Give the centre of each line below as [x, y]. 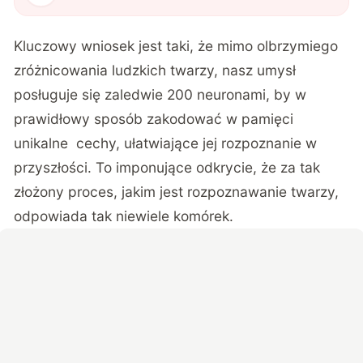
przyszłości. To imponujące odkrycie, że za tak [167, 167]
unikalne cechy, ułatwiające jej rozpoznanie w [166, 143]
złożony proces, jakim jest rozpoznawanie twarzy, [177, 191]
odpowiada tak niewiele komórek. [124, 216]
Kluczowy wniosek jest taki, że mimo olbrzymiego [176, 45]
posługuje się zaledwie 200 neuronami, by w [160, 94]
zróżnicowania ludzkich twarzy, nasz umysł [155, 70]
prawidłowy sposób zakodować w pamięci [154, 118]
